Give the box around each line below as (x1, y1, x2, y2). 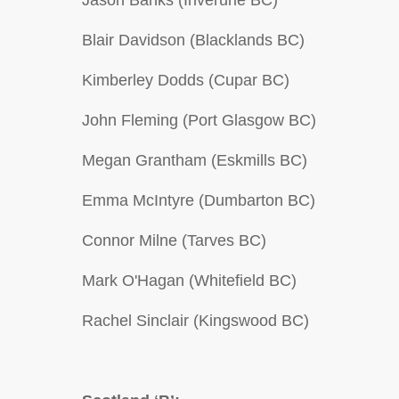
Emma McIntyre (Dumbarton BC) (82, 191, 315, 209)
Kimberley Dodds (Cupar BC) (82, 71, 289, 89)
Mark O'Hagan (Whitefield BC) (82, 272, 297, 289)
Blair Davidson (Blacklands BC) (82, 31, 305, 49)
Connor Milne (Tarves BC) (82, 232, 266, 249)
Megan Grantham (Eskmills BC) (82, 151, 307, 169)
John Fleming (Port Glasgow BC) (82, 111, 316, 129)
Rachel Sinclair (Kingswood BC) (82, 312, 309, 330)
